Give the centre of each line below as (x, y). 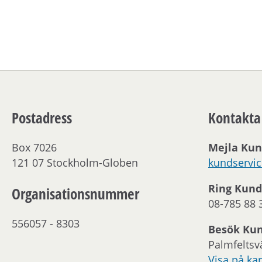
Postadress (42, 118)
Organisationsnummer (75, 194)
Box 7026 (34, 147)
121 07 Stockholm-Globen (75, 162)
